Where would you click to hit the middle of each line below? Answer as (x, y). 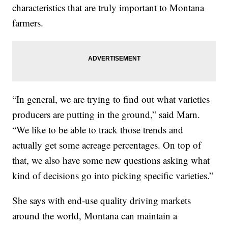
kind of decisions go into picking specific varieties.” (113, 175)
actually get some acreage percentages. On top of (107, 145)
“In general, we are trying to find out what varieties (111, 99)
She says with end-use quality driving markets (102, 200)
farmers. (28, 22)
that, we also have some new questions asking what (111, 160)
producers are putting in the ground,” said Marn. (106, 114)
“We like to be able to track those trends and (98, 129)
